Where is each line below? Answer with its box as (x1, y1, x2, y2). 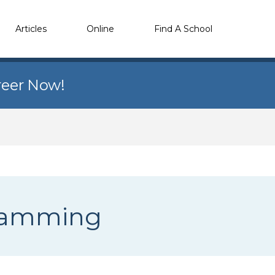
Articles (15, 23, 47, 34)
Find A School (154, 23, 212, 34)
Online (87, 23, 114, 34)
